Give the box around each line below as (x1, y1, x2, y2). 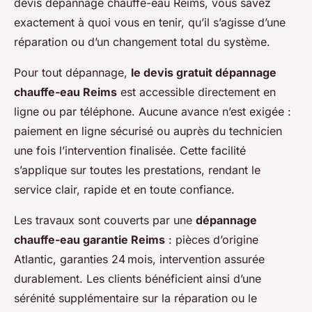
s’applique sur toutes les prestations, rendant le (14, 163, 260, 178)
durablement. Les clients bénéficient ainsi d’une (14, 272, 261, 286)
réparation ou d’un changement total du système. (14, 35, 270, 49)
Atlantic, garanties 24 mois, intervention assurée (14, 252, 265, 267)
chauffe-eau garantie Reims (14, 233, 165, 247)
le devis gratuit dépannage (131, 65, 276, 80)
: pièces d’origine (165, 233, 258, 247)
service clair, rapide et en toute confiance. (14, 182, 235, 197)
